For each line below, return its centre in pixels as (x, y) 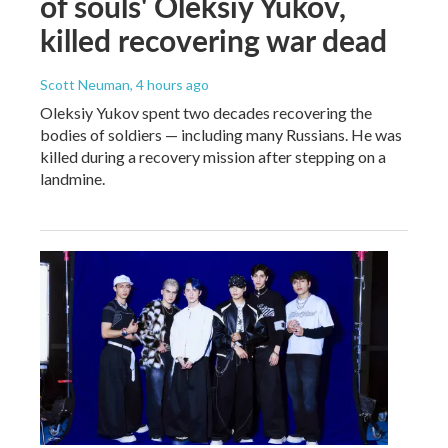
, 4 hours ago (169, 84)
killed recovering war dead (213, 39)
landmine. (72, 178)
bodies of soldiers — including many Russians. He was (221, 134)
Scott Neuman (85, 84)
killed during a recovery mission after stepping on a (213, 156)
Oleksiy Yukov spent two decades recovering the (206, 112)
